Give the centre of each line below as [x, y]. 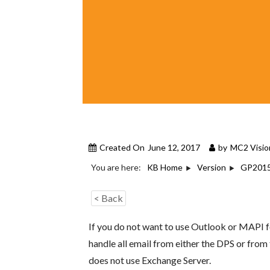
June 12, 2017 [174, 148]
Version [212, 168]
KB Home [165, 168]
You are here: [116, 168]
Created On [122, 148]
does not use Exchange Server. [150, 260]
